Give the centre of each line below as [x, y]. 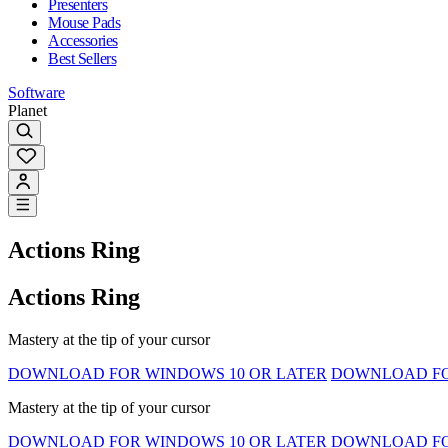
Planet [27, 110]
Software [36, 92]
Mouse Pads [84, 22]
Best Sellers [82, 58]
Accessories [83, 40]
